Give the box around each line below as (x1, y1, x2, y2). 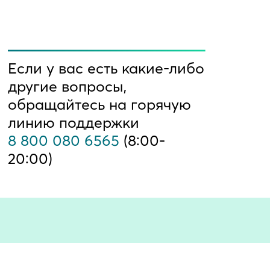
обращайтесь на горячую (7, 95, 191, 113)
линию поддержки (7, 113, 139, 131)
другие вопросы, (7, 77, 127, 95)
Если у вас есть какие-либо (7, 59, 204, 77)
